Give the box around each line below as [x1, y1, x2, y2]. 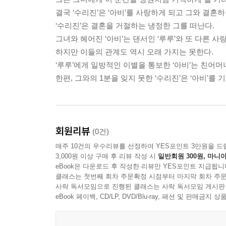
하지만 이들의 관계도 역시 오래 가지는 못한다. [55, 47, 213, 56]
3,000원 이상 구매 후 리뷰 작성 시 [55, 152, 158, 160]
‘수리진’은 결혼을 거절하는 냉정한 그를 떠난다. [55, 21, 214, 30]
